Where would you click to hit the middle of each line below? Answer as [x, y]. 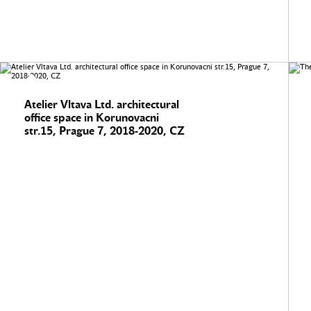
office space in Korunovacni [92, 118]
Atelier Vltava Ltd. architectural [102, 104]
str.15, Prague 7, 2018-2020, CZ [104, 131]
